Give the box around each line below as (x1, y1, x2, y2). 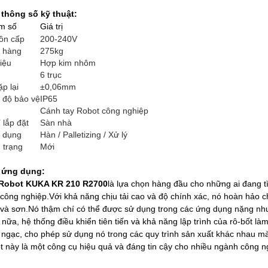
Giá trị (40, 22, 63, 31)
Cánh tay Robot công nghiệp (40, 106, 148, 115)
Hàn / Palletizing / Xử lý (40, 130, 127, 139)
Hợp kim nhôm (40, 58, 96, 68)
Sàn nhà (40, 118, 72, 127)
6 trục (40, 70, 62, 80)
